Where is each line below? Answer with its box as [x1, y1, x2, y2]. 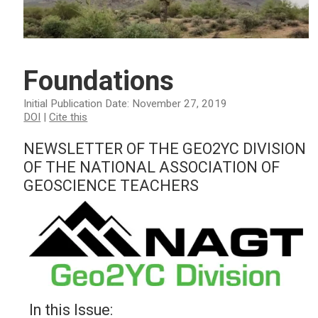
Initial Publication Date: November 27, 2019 [23, 97, 228, 110]
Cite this [49, 110, 88, 124]
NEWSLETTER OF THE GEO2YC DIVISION [23, 139, 307, 158]
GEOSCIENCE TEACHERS [23, 176, 199, 194]
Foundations [23, 64, 175, 97]
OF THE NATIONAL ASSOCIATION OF [23, 158, 280, 176]
